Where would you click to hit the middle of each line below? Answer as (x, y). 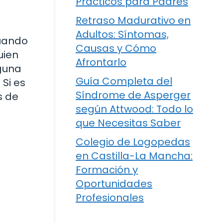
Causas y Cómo (116, 48)
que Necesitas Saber (128, 123)
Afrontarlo (101, 62)
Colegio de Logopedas (133, 142)
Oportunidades (114, 184)
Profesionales (110, 198)
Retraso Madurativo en (133, 20)
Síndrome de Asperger (133, 95)
